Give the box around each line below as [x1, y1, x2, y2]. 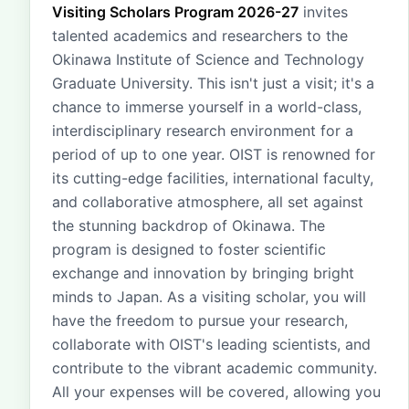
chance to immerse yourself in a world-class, [52, 98, 362, 116]
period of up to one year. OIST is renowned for [52, 145, 375, 163]
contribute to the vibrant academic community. [52, 359, 377, 377]
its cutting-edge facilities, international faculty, [52, 169, 373, 187]
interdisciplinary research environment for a [52, 121, 353, 140]
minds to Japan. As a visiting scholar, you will [52, 288, 366, 306]
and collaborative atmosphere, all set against [52, 193, 363, 211]
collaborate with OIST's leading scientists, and [52, 335, 371, 353]
